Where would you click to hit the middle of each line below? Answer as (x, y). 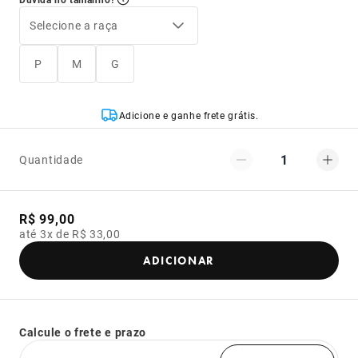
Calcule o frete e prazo (83, 332)
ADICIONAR (179, 261)
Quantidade (51, 159)
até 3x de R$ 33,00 (70, 234)
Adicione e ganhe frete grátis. (189, 115)
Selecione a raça (74, 25)
